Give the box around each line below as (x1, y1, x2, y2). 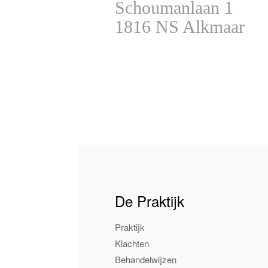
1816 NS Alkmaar (115, 17, 245, 36)
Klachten (115, 237, 149, 249)
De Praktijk (115, 190, 184, 211)
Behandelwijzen (115, 253, 176, 266)
